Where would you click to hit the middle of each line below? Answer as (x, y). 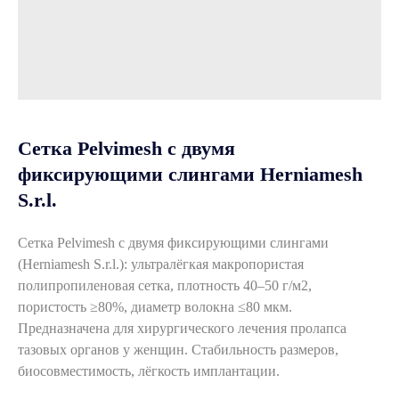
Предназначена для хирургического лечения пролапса (182, 328)
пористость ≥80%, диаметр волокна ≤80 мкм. (155, 307)
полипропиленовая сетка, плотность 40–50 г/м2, (165, 285)
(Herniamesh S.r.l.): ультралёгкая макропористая (161, 264)
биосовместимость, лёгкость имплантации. (149, 371)
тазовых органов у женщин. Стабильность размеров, (178, 350)
